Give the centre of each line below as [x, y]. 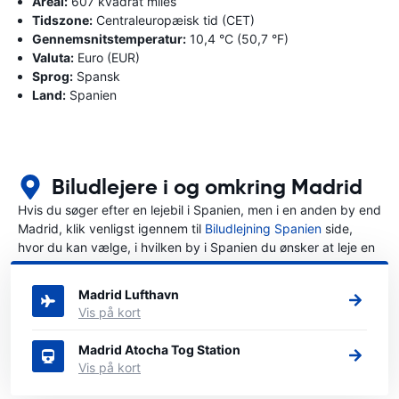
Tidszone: [62, 20]
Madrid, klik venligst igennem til [111, 228]
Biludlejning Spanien [263, 228]
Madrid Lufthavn [129, 294]
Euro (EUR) [107, 57]
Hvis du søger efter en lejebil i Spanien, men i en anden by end [199, 209]
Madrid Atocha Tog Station [159, 349]
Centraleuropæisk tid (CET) [174, 20]
